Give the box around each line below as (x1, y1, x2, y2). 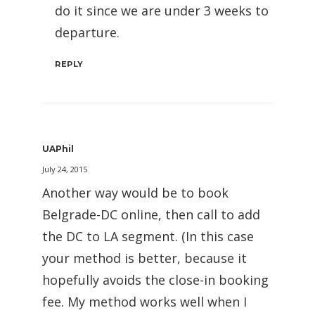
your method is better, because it (42, 249, 247, 266)
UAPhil (42, 143, 74, 154)
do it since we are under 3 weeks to (55, 1, 269, 19)
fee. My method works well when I (42, 292, 247, 310)
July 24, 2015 (42, 163, 87, 174)
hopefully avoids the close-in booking (42, 271, 269, 288)
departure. (55, 23, 120, 41)
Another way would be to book (42, 184, 229, 201)
